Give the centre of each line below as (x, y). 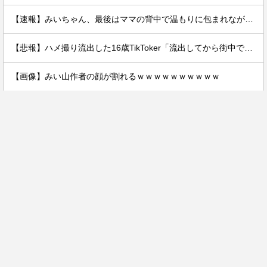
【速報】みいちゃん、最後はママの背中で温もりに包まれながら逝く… (249, 19)
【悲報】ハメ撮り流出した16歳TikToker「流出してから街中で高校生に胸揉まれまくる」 (249, 48)
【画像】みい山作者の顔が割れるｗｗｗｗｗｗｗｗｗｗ (116, 76)
